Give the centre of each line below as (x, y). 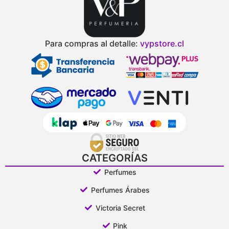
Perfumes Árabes (120, 190)
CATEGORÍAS (114, 158)
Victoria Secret (120, 208)
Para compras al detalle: (93, 44)
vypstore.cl (162, 44)
